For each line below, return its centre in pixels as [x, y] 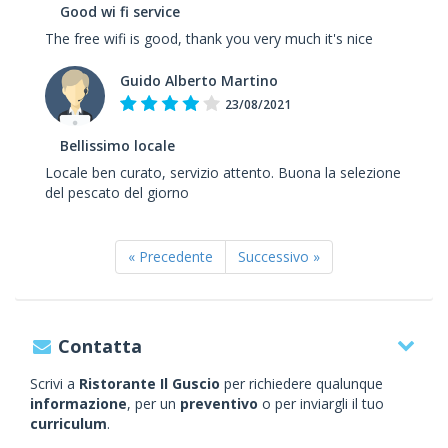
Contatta [100, 346]
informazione [78, 403]
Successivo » [279, 256]
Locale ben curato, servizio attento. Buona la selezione [223, 172]
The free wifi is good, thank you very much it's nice [209, 38]
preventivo [219, 403]
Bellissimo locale [117, 145]
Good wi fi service [120, 11]
